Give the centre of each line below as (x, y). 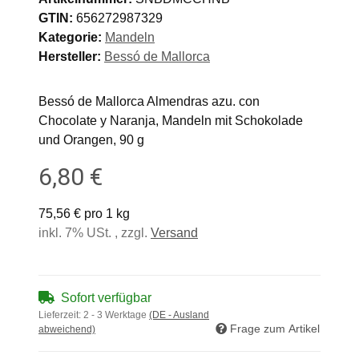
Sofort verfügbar (106, 297)
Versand (174, 232)
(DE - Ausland (179, 315)
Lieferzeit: (61, 315)
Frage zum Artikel (275, 328)
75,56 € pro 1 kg (84, 213)
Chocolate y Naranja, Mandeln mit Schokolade (171, 120)
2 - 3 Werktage (116, 315)
